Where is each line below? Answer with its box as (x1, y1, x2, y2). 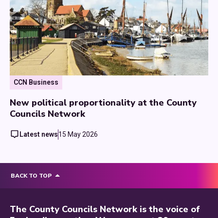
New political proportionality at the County (10, 96, 197, 109)
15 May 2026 (58, 130, 98, 138)
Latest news (19, 130, 58, 138)
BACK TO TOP (11, 171, 52, 180)
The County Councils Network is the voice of (10, 203, 200, 215)
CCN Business (14, 78, 58, 86)
